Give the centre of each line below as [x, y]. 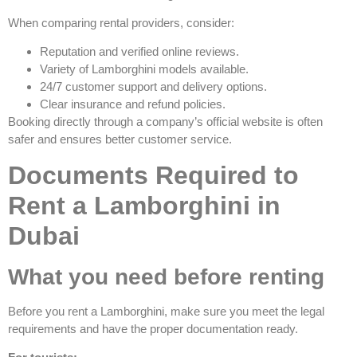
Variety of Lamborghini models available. [144, 69]
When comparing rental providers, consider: [121, 22]
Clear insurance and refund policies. [133, 104]
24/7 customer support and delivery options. [153, 87]
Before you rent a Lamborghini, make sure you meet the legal [166, 311]
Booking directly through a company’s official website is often [165, 122]
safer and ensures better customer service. [120, 139]
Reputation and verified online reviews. [139, 52]
